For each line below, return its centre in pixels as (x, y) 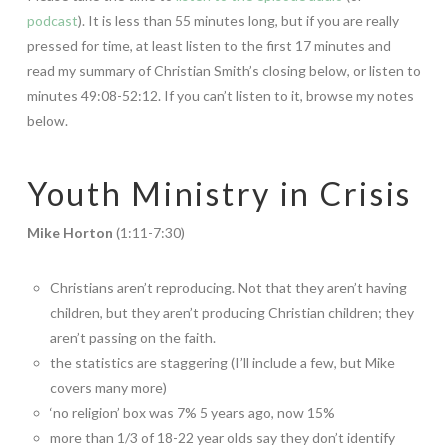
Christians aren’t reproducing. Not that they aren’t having (229, 287)
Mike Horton (69, 232)
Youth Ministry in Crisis (219, 193)
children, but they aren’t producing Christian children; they (232, 312)
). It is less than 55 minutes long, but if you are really (238, 20)
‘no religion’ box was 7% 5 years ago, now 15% (193, 412)
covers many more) (109, 387)
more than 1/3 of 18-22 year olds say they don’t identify (223, 437)
